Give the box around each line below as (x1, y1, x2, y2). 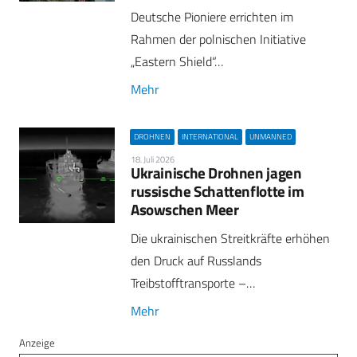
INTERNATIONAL (182, 130, 239, 143)
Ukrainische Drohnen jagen (131, 161, 302, 185)
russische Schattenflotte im (131, 179, 304, 203)
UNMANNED (249, 130, 292, 143)
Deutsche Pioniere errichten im (131, 7, 293, 27)
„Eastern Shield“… (131, 52, 223, 72)
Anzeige (19, 334, 55, 351)
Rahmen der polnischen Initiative (131, 29, 306, 49)
